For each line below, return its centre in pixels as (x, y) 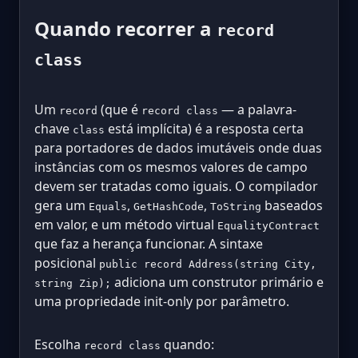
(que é (119, 110)
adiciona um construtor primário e (217, 282)
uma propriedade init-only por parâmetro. (162, 302)
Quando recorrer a (125, 29)
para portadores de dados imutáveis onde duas (178, 148)
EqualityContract (268, 226)
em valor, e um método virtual (126, 225)
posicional (67, 263)
